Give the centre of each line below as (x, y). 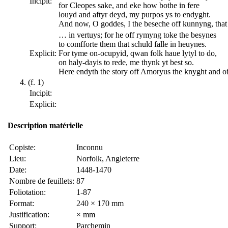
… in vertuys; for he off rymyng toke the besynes (137, 35)
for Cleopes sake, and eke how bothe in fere (129, 6)
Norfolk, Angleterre (108, 158)
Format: (22, 203)
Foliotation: (27, 192)
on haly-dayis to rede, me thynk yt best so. (126, 63)
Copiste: (22, 147)
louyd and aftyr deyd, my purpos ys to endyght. (135, 15)
